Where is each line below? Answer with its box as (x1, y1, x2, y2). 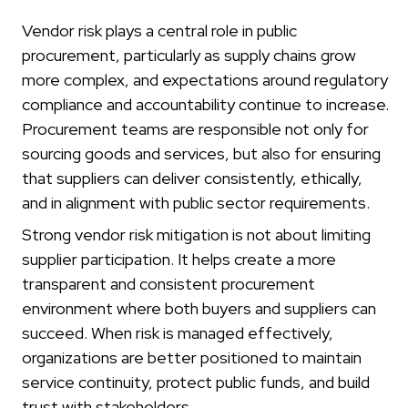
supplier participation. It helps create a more (22, 249, 336, 270)
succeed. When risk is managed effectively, (22, 322, 333, 344)
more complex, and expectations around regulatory (22, 69, 388, 91)
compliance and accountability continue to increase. (22, 94, 389, 116)
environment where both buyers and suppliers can (22, 298, 376, 320)
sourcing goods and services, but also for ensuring (22, 143, 381, 165)
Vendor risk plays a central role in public (22, 20, 297, 42)
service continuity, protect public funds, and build (22, 372, 370, 393)
